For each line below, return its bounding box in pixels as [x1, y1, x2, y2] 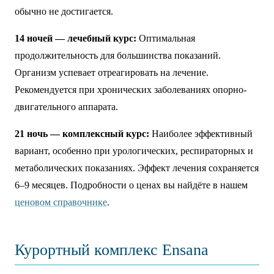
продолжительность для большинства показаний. [15, 50, 221, 61]
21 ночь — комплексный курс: [15, 128, 149, 139]
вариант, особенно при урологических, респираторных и [15, 146, 253, 156]
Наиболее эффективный [149, 128, 253, 139]
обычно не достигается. [15, 6, 113, 17]
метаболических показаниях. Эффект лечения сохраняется [15, 163, 259, 173]
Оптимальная [136, 33, 195, 43]
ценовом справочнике [15, 197, 107, 207]
